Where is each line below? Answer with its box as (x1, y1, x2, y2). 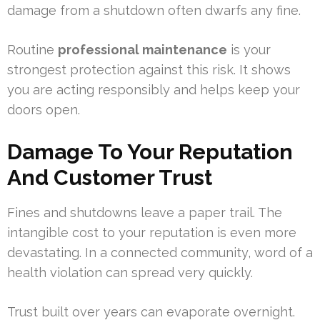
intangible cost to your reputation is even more (7, 225, 296, 241)
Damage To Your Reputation (7, 139, 293, 165)
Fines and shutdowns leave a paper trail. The (7, 205, 282, 221)
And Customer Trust (7, 165, 212, 191)
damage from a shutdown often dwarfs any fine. (7, 3, 301, 19)
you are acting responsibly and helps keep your (7, 82, 300, 98)
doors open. (7, 102, 80, 118)
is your (227, 42, 271, 58)
